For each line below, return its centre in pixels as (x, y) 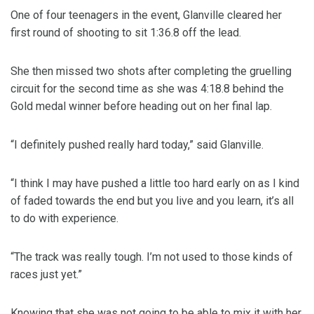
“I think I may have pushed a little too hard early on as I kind (155, 184)
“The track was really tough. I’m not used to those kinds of (152, 257)
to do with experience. (64, 219)
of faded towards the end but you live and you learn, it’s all (152, 201)
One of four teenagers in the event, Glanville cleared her (146, 15)
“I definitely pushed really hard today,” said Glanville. (137, 145)
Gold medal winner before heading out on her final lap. (143, 107)
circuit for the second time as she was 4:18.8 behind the (147, 89)
